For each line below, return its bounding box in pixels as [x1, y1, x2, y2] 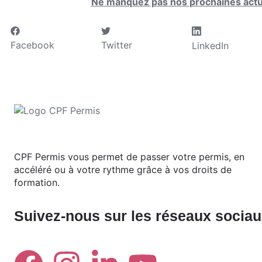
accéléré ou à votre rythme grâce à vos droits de [14, 163, 232, 175]
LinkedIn [192, 39, 229, 51]
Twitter [101, 39, 132, 51]
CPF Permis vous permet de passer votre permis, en [14, 150, 244, 163]
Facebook [11, 39, 54, 51]
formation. [14, 176, 60, 188]
